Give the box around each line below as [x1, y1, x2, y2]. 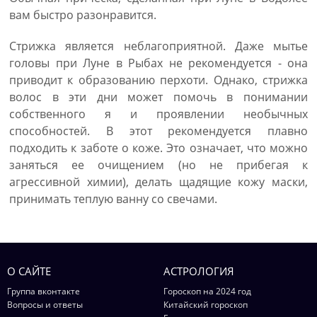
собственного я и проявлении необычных [9, 106, 308, 122]
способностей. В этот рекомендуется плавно [9, 123, 308, 139]
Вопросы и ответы [7, 299, 83, 311]
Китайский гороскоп [163, 299, 248, 311]
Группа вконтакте [7, 285, 80, 297]
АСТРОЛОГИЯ [163, 264, 234, 278]
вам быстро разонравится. [9, 7, 156, 23]
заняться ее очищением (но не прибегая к [9, 157, 308, 173]
